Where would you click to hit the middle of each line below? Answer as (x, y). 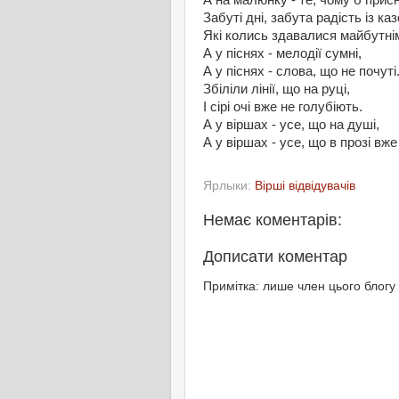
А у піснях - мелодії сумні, (282, 54)
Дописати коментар (275, 257)
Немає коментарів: (273, 220)
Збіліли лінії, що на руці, (277, 90)
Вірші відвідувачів (305, 186)
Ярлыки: (229, 186)
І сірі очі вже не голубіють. (283, 107)
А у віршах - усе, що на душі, (291, 125)
